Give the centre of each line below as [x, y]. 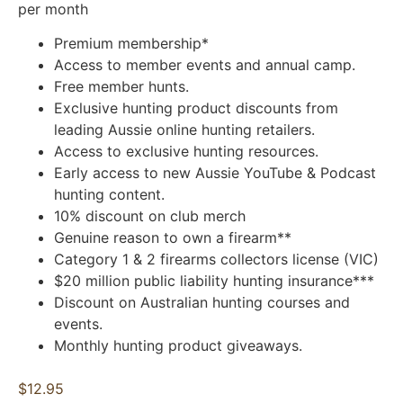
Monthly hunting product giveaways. [178, 345]
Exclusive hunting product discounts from [196, 107]
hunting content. [109, 194]
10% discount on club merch [150, 215]
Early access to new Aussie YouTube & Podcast [215, 172]
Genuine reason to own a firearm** [173, 237]
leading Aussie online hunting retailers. [184, 129]
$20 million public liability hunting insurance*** [214, 280]
